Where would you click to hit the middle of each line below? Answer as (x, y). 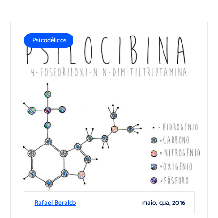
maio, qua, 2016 (163, 203)
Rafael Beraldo (55, 203)
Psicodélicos (49, 41)
